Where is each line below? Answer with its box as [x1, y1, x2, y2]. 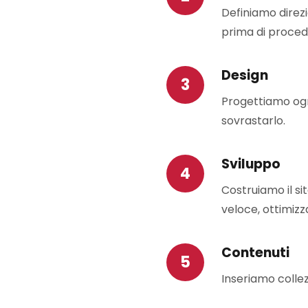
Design [221, 66, 268, 85]
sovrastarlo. [221, 113, 285, 129]
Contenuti [221, 243, 289, 262]
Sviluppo [221, 155, 280, 173]
